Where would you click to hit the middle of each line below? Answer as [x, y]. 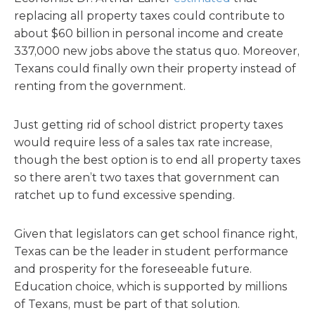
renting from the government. [100, 86]
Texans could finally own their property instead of [155, 69]
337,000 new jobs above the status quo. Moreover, [157, 51]
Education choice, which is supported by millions [151, 287]
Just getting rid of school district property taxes [149, 125]
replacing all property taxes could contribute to [149, 16]
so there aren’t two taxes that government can [147, 178]
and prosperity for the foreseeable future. [133, 269]
